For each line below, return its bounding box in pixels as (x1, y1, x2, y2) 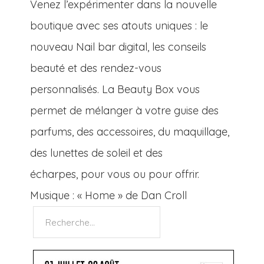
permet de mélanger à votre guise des (30, 104, 219, 118)
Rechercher (32, 209, 90, 223)
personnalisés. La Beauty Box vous (30, 82, 200, 97)
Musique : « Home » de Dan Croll (30, 189, 187, 203)
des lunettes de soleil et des (30, 146, 163, 160)
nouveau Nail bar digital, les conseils (30, 40, 207, 54)
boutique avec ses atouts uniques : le (30, 19, 209, 33)
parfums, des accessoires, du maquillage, (30, 125, 230, 139)
